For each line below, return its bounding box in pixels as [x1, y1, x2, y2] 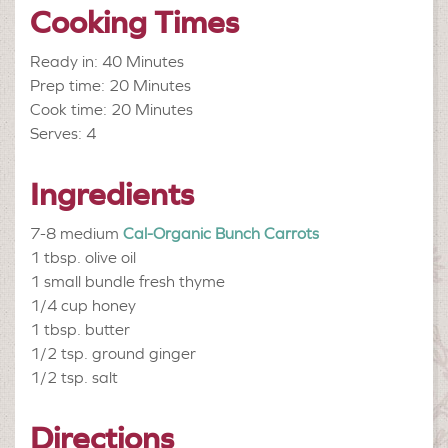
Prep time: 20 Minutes [30, 76, 191, 95]
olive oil [85, 248, 136, 267]
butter [85, 320, 130, 339]
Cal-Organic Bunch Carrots [123, 224, 319, 243]
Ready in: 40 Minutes [30, 52, 184, 71]
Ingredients [30, 175, 194, 214]
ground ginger [92, 344, 196, 363]
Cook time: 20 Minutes [30, 100, 193, 119]
